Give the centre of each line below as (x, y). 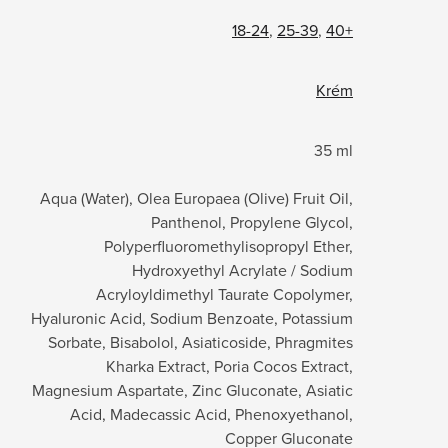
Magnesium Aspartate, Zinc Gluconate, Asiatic (192, 389)
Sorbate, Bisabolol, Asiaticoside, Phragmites (200, 341)
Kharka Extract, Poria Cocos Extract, (229, 365)
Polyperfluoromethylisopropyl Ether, (228, 245)
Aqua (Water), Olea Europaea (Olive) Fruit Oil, (196, 197)
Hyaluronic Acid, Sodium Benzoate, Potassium (192, 317)
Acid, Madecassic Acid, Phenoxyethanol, (211, 413)
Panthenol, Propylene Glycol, (252, 221)
